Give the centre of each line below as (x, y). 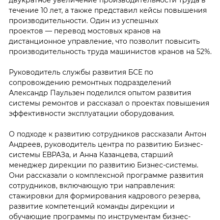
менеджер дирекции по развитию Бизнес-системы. (103, 165)
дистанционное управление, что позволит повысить (104, 41)
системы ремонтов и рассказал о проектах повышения (109, 103)
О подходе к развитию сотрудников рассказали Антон (107, 134)
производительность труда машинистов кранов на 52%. (110, 52)
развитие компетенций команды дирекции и (92, 206)
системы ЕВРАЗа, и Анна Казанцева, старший (91, 155)
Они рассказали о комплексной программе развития (106, 175)
